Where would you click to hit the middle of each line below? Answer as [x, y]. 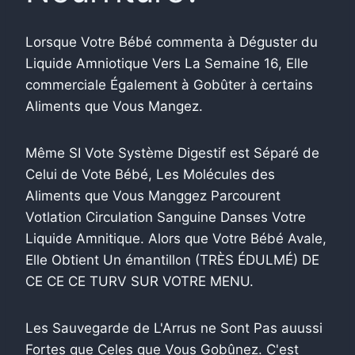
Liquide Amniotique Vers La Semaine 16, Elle [167, 63]
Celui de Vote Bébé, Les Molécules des [150, 174]
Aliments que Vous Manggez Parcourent [153, 195]
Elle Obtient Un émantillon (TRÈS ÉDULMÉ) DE [172, 260]
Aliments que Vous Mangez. [114, 106]
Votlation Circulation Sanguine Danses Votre [166, 217]
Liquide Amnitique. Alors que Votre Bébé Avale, [176, 238]
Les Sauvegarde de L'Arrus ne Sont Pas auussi [174, 328]
